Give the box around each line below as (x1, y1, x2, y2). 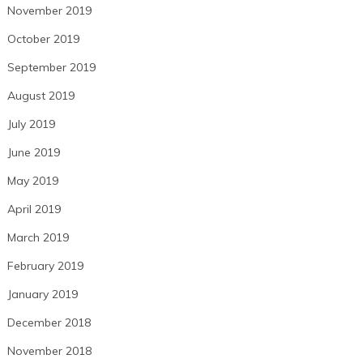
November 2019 (6, 3, 92, 19)
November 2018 (6, 344, 92, 359)
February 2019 (6, 258, 83, 274)
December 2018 (6, 315, 91, 331)
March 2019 (6, 230, 69, 246)
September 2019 (6, 60, 96, 75)
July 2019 (6, 117, 55, 132)
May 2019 (6, 173, 58, 189)
